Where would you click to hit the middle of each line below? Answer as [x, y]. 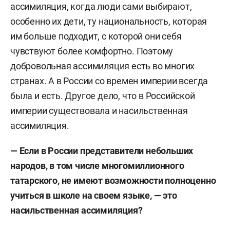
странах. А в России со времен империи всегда [109, 81]
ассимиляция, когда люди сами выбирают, [101, 6]
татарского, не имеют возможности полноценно [113, 180]
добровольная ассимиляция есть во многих [103, 66]
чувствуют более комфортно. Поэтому [92, 51]
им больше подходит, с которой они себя [96, 36]
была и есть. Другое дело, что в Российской [103, 96]
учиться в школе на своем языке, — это [94, 195]
